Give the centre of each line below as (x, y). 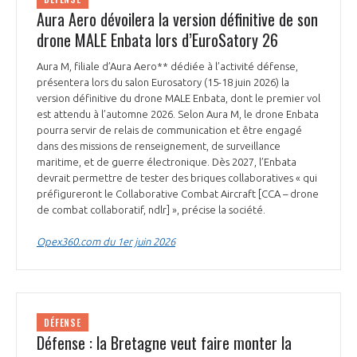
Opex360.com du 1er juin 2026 (106, 242)
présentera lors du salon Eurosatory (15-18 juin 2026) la (163, 82)
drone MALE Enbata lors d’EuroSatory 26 (157, 40)
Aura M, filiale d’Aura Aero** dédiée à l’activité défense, (167, 67)
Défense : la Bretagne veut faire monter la (164, 343)
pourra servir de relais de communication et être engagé (169, 130)
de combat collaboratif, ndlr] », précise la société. (152, 210)
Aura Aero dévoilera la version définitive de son (177, 20)
